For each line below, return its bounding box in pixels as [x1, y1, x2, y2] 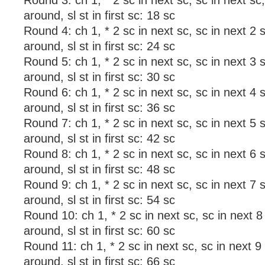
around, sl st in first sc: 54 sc [24, 193, 175, 206]
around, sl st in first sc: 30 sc [24, 70, 175, 83]
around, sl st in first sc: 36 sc [24, 101, 175, 114]
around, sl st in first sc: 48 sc [24, 163, 175, 176]
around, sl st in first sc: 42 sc [24, 132, 175, 145]
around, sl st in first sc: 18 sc [24, 9, 175, 22]
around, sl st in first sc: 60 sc [24, 224, 175, 237]
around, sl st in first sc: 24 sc [24, 40, 175, 53]
